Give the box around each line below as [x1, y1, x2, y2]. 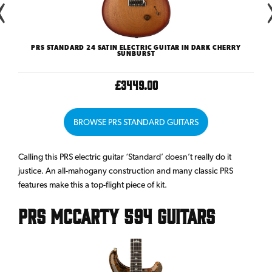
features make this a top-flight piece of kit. [18, 179, 167, 189]
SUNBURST [117, 49, 155, 57]
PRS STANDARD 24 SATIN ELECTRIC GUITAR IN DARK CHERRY [31, 43, 241, 51]
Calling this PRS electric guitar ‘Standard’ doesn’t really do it [18, 151, 231, 161]
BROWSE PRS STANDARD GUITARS [73, 117, 199, 127]
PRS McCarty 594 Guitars [18, 203, 215, 227]
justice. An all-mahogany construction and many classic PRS [18, 165, 233, 175]
